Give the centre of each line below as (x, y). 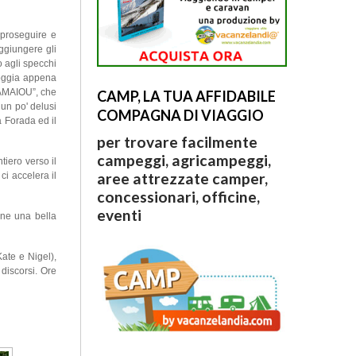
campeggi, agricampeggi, (184, 161)
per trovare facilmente (177, 142)
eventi (119, 215)
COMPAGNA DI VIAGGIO (180, 116)
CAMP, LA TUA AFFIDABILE (186, 97)
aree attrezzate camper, (182, 179)
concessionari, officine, (178, 197)
